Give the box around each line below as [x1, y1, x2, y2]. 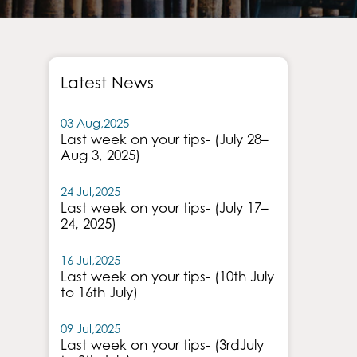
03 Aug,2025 [60, 116, 129, 130]
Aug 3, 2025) [60, 147, 140, 163]
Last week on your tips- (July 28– [60, 131, 269, 147]
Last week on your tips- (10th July [60, 269, 274, 284]
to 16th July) [60, 284, 138, 300]
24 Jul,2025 [60, 184, 120, 198]
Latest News [60, 73, 154, 92]
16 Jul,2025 [60, 253, 120, 267]
